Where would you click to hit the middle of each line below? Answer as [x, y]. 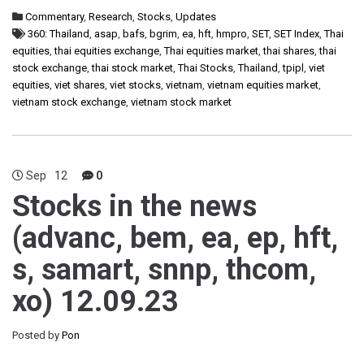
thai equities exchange [107, 51]
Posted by [37, 335]
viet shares [80, 85]
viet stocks [135, 85]
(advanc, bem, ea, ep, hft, [175, 238]
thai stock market [132, 68]
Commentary [54, 17]
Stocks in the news [134, 206]
